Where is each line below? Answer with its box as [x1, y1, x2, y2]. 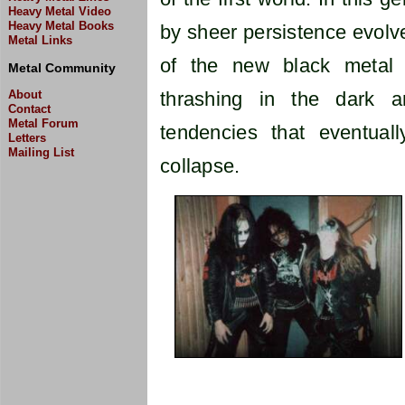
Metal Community [8, 60, 116, 75]
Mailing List [8, 146, 74, 159]
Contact [8, 102, 51, 116]
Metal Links [8, 33, 72, 47]
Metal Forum [8, 117, 79, 130]
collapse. [160, 155, 240, 178]
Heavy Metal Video [8, 4, 111, 18]
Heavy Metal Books [8, 18, 114, 33]
